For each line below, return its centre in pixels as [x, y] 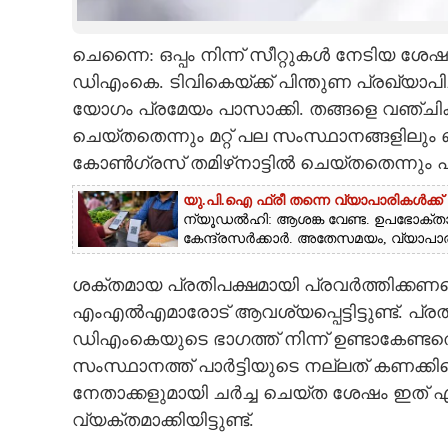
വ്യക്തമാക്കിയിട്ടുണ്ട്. [162, 420]
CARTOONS [58, 33]
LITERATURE [61, 91]
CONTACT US [69, 207]
